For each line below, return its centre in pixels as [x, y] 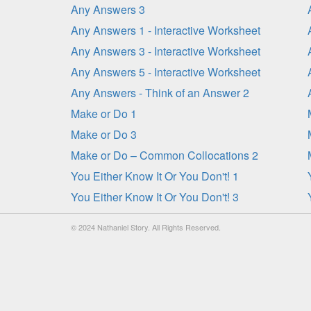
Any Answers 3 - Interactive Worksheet [166, 51]
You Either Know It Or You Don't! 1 [155, 176]
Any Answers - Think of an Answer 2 [160, 93]
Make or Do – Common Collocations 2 [165, 155]
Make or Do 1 [104, 114]
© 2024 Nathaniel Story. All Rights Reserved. [146, 227]
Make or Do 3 [104, 134]
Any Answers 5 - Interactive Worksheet [166, 72]
